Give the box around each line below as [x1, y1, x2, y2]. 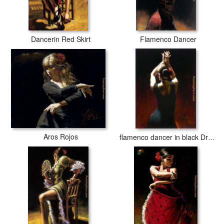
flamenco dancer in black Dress [208, 132, 215, 142]
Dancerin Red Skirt [31, 34, 90, 44]
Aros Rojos [43, 131, 78, 141]
